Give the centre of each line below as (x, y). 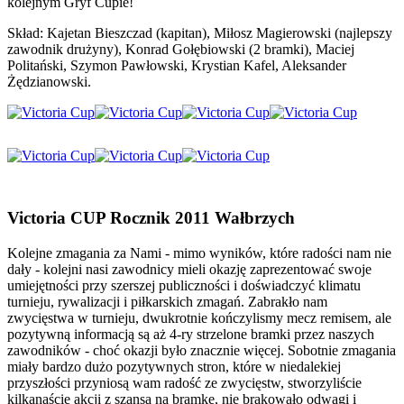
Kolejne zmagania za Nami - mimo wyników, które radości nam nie (199, 252)
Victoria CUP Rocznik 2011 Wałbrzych (151, 217)
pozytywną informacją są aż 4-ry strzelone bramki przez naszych (191, 334)
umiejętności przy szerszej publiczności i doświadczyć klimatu (184, 285)
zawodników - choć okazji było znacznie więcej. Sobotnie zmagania (202, 350)
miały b (28, 366)
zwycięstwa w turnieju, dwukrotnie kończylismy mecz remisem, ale (199, 317)
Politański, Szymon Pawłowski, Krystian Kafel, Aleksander (177, 66)
